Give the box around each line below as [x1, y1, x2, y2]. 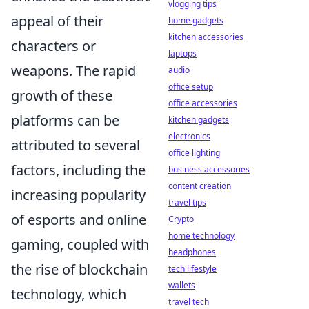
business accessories [168, 163, 250, 175]
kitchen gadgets [168, 114, 229, 126]
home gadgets [168, 14, 223, 26]
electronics [168, 130, 210, 142]
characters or [11, 36, 96, 55]
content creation [168, 180, 231, 192]
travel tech [168, 296, 209, 308]
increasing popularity [11, 185, 146, 204]
